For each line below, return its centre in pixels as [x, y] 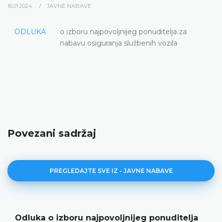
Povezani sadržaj [52, 133]
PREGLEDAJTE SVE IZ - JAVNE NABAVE [111, 170]
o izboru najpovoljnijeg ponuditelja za [123, 31]
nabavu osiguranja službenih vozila [119, 43]
